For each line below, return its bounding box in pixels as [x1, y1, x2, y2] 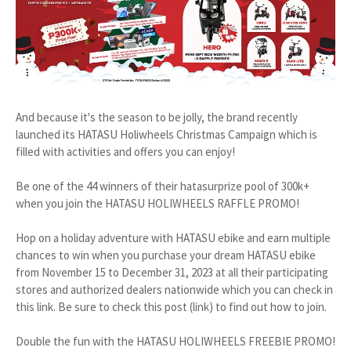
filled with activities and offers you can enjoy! [16, 143, 235, 159]
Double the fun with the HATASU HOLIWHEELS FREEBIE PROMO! [16, 333, 335, 349]
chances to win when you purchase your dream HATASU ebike [16, 247, 316, 262]
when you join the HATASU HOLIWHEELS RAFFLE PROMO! [16, 195, 299, 211]
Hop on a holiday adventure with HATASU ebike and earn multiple [16, 230, 331, 245]
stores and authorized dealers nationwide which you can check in [16, 281, 333, 297]
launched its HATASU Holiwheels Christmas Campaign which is [16, 126, 317, 142]
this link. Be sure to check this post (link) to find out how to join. [16, 299, 327, 314]
